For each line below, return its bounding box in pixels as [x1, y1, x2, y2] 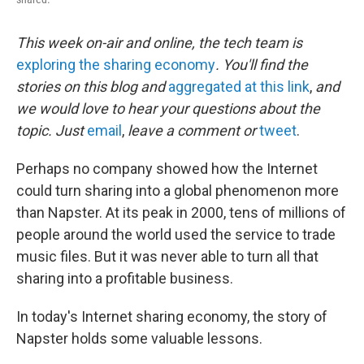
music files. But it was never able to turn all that [16, 248, 318, 265]
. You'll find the [215, 56, 308, 73]
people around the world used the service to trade [16, 226, 336, 243]
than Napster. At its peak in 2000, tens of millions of [16, 204, 346, 221]
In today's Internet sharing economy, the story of [16, 308, 327, 325]
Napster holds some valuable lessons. [16, 330, 262, 347]
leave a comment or [124, 122, 259, 139]
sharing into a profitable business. [16, 270, 233, 287]
